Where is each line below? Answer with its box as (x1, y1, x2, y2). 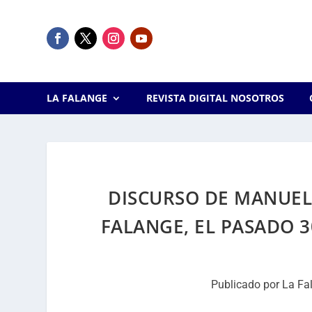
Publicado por (210, 278, 282, 291)
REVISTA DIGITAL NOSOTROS (146, 91, 284, 104)
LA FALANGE (47, 91, 108, 104)
